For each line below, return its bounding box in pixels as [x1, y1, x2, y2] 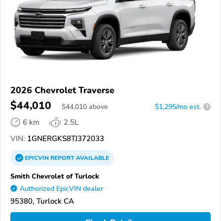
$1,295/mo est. [155, 102, 201, 111]
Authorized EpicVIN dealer [20, 184, 103, 193]
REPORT [50, 153, 74, 162]
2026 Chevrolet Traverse [10, 84, 114, 96]
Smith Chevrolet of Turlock [10, 171, 99, 181]
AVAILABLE [74, 153, 109, 162]
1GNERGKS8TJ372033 [25, 133, 104, 144]
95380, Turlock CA [10, 196, 74, 206]
